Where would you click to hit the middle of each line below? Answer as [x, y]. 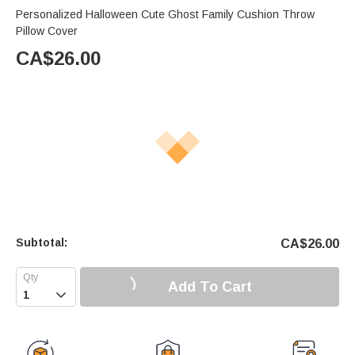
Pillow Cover [47, 31]
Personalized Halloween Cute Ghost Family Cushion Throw [165, 15]
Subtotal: [42, 243]
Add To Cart [210, 286]
